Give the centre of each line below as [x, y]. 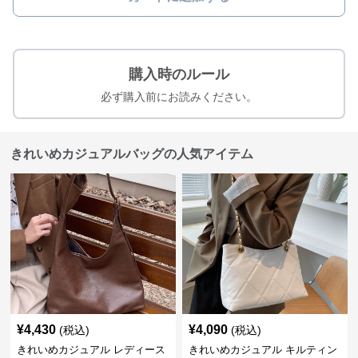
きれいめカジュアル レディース [91, 350]
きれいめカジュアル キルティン [263, 350]
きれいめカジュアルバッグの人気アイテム [132, 154]
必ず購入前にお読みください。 [179, 97]
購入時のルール [179, 75]
